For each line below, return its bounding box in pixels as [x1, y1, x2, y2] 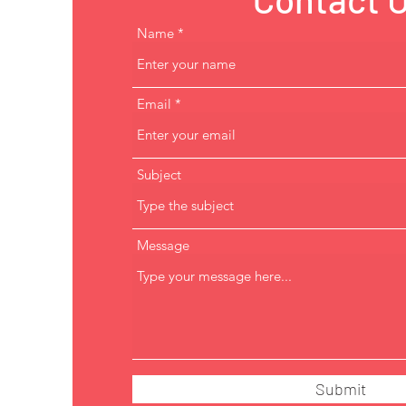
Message [137, 237, 189, 254]
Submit [315, 379, 366, 399]
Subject [137, 166, 181, 183]
